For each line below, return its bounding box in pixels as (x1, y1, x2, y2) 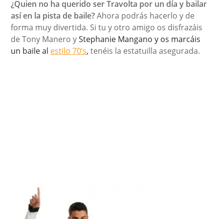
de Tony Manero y (11, 33, 79, 44)
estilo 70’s (50, 45, 87, 56)
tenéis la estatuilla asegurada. (88, 45, 200, 56)
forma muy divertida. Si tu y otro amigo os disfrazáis (11, 22, 203, 33)
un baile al (11, 45, 51, 56)
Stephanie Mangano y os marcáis (79, 33, 201, 44)
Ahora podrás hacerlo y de (95, 10, 195, 21)
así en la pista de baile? (11, 10, 95, 21)
